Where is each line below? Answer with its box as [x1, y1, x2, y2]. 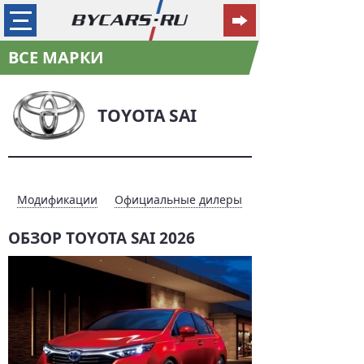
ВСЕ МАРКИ [8, 46, 103, 68]
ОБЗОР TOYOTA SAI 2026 [8, 227, 195, 249]
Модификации [17, 192, 97, 207]
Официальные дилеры [115, 192, 242, 207]
